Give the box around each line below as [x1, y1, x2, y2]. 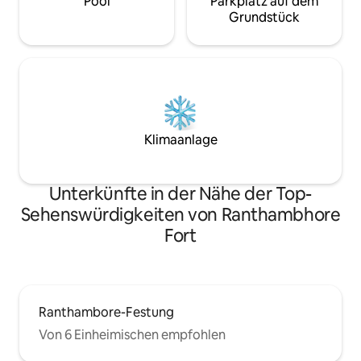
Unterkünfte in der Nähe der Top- [49, 182, 312, 205]
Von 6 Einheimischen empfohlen [39, 326, 226, 343]
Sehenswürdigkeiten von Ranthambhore [20, 203, 341, 226]
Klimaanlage [143, 131, 218, 148]
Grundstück [229, 9, 300, 26]
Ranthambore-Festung [39, 304, 174, 321]
